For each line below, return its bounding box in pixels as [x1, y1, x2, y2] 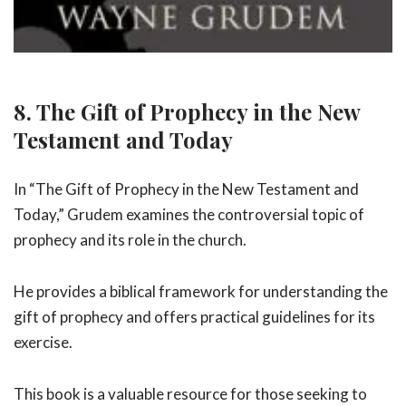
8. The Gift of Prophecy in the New [14, 96, 360, 126]
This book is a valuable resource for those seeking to [14, 384, 367, 404]
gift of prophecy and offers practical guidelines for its [14, 307, 375, 327]
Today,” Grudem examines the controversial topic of [14, 205, 364, 225]
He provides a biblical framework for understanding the [14, 282, 388, 302]
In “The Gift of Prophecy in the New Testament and [14, 179, 359, 199]
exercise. [14, 333, 72, 353]
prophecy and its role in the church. [14, 230, 246, 250]
